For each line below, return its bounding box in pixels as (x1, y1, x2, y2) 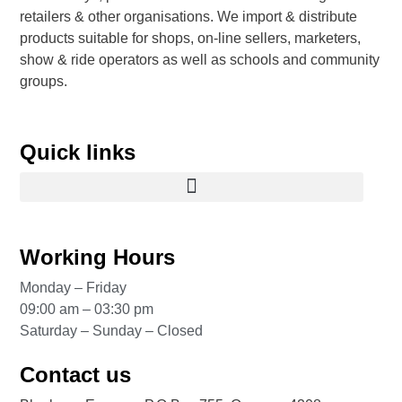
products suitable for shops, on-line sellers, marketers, (20, 31, 362, 47)
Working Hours (20, 245, 176, 270)
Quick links (20, 139, 136, 164)
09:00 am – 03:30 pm (20, 301, 154, 318)
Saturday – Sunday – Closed (20, 323, 204, 339)
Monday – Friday (20, 280, 127, 296)
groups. (20, 74, 68, 90)
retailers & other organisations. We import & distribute (20, 9, 358, 25)
